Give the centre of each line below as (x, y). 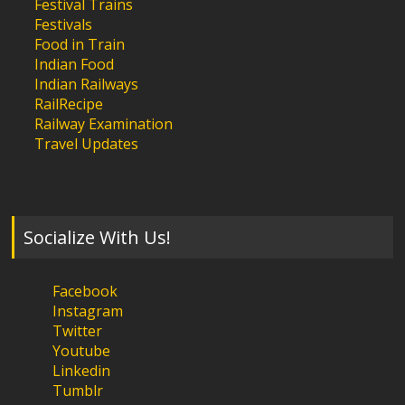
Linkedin (82, 371)
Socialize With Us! (98, 238)
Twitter (78, 331)
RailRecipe (69, 104)
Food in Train (80, 44)
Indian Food (75, 64)
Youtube (82, 351)
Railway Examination (104, 124)
